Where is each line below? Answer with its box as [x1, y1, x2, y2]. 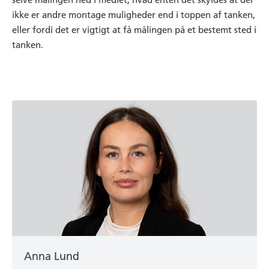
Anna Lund [24, 249, 79, 263]
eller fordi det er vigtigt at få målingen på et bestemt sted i [12, 23, 256, 35]
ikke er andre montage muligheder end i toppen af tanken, [12, 8, 255, 20]
